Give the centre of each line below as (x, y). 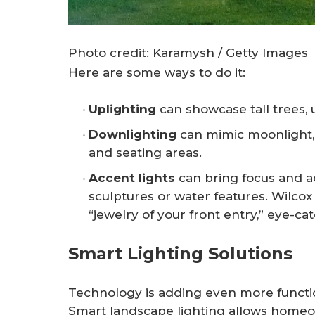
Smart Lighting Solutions (180, 254)
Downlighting (133, 134)
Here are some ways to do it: (157, 73)
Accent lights (132, 178)
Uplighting (122, 109)
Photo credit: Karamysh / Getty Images (188, 53)
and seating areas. (145, 152)
